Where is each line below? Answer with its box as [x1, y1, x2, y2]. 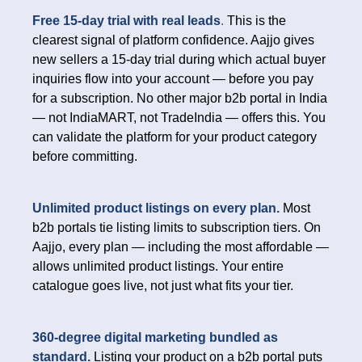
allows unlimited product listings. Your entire [32, 259, 284, 274]
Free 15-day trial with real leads [32, 14, 221, 28]
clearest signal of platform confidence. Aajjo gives [32, 33, 314, 48]
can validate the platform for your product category [32, 130, 317, 145]
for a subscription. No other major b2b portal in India [32, 91, 327, 106]
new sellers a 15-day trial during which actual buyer [32, 53, 326, 67]
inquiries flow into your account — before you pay [32, 72, 314, 86]
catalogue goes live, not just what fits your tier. [32, 279, 293, 293]
